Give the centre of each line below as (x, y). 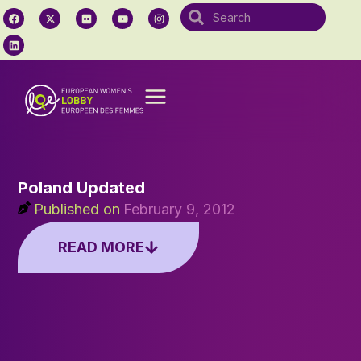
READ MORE (102, 247)
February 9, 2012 (180, 209)
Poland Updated (82, 187)
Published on (77, 209)
